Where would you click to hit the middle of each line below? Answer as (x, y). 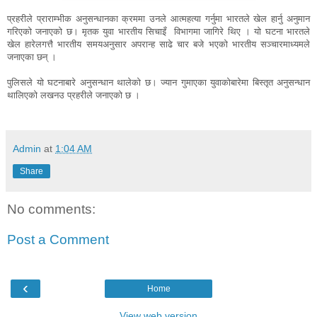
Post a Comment (58, 240)
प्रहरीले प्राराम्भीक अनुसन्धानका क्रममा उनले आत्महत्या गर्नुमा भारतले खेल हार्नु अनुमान (158, 18)
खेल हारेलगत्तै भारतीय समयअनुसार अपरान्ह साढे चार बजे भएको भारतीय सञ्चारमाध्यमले (158, 44)
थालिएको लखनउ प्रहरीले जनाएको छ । (74, 95)
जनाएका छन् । (32, 57)
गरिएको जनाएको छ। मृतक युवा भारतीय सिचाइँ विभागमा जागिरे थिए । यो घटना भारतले (158, 31)
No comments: (51, 209)
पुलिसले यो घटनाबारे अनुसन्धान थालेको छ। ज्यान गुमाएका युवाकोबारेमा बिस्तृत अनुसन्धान (158, 82)
